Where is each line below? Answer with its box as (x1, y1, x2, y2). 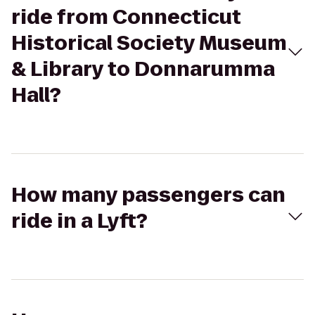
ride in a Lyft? (11, 207, 148, 235)
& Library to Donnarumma (11, 56, 275, 83)
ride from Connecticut (11, 4, 241, 31)
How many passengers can (11, 181, 285, 209)
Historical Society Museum (11, 30, 287, 57)
